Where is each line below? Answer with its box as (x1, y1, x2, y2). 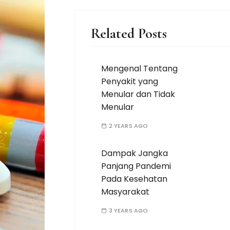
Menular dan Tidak (101, 88, 175, 100)
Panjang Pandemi (101, 160, 171, 172)
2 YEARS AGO (108, 122, 148, 130)
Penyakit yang (101, 75, 158, 87)
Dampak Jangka (101, 147, 168, 159)
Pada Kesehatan (101, 173, 167, 185)
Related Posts (90, 25, 167, 42)
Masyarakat (101, 186, 149, 198)
